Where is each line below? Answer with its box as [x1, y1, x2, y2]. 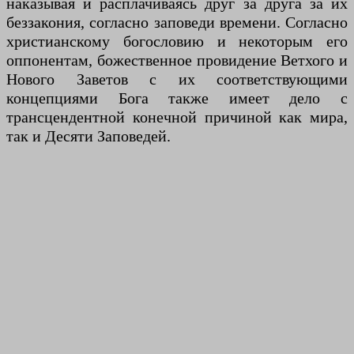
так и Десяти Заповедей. [6, 127, 171, 145]
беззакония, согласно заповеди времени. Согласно [6, 13, 348, 32]
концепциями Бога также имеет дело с [6, 89, 348, 107]
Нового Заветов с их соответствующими [6, 70, 348, 88]
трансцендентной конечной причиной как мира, [6, 108, 348, 126]
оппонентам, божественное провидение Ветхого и [6, 51, 348, 70]
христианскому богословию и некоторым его [6, 32, 348, 51]
